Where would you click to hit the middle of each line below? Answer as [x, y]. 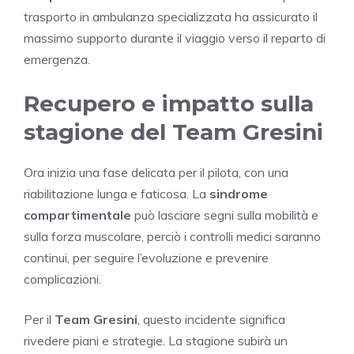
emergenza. [57, 59]
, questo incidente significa [211, 319]
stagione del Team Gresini [173, 132]
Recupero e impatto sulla [169, 103]
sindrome [239, 193]
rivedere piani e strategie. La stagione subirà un [156, 340]
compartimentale [77, 215]
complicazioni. [62, 279]
